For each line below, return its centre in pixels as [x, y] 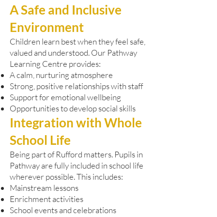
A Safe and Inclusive [66, 10]
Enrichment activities [46, 199]
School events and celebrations [63, 210]
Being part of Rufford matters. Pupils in [76, 154]
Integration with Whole [76, 123]
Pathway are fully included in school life [77, 165]
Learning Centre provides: [55, 64]
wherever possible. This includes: [66, 177]
